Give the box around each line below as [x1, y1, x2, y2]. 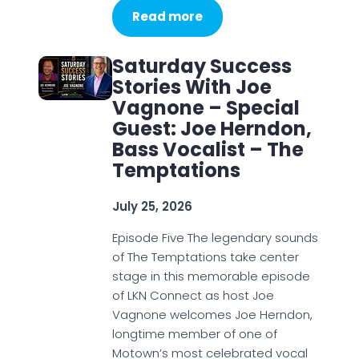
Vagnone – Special [111, 95, 300, 121]
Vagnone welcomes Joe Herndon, [111, 306, 313, 323]
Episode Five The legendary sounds [111, 229, 318, 246]
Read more [131, 8, 203, 25]
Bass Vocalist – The [111, 136, 304, 163]
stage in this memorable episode [111, 268, 310, 284]
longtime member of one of [111, 325, 277, 342]
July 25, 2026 [111, 198, 192, 215]
